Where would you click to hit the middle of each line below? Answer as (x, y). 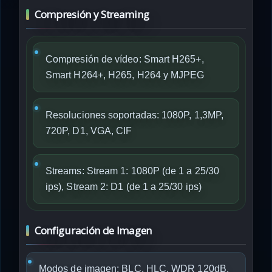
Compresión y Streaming (92, 14)
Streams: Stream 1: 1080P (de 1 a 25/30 (133, 171)
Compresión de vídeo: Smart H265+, (125, 59)
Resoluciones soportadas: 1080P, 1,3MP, (135, 115)
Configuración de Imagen (93, 230)
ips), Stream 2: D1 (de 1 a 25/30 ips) (124, 187)
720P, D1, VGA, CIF (89, 131)
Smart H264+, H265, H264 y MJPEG (125, 75)
